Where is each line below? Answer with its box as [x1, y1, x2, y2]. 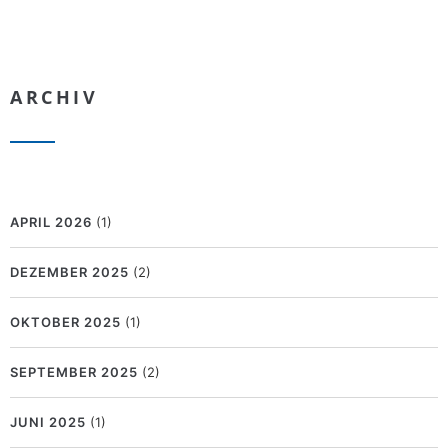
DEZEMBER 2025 [10, 264, 129, 281]
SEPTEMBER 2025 [10, 364, 138, 381]
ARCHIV [10, 85, 98, 110]
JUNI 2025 [10, 414, 86, 431]
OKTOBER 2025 [10, 314, 121, 331]
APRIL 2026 [10, 214, 92, 231]
